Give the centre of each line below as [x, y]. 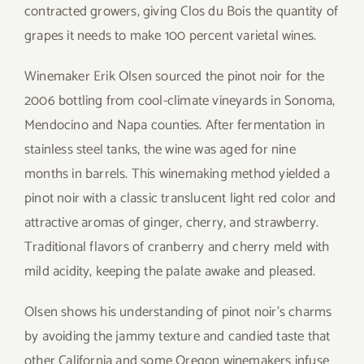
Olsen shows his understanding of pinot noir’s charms [178, 312]
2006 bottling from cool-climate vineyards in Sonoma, [180, 100]
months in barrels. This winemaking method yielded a [178, 173]
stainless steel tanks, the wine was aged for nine [160, 149]
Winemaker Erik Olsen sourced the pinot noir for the [175, 76]
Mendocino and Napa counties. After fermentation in [175, 125]
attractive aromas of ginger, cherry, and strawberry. [172, 222]
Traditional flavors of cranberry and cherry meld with [177, 247]
